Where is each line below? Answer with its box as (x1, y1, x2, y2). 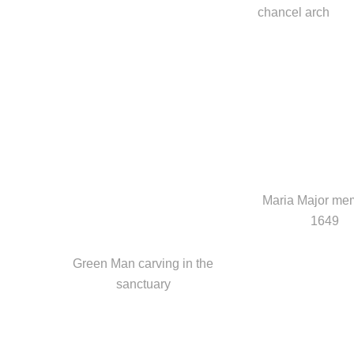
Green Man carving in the (73, 256, 213, 270)
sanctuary (115, 277, 171, 291)
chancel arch (257, 5, 330, 19)
